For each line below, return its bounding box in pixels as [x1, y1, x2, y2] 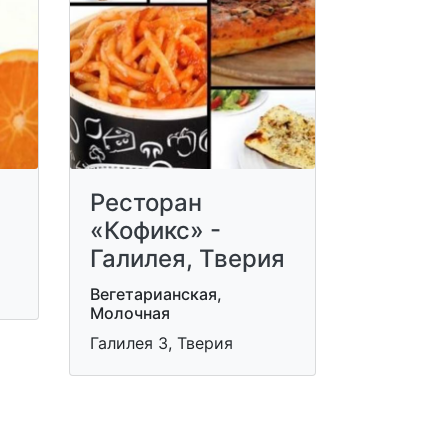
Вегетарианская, [89, 283, 222, 304]
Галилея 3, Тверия [89, 332, 233, 353]
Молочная [89, 302, 170, 323]
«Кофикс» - [89, 215, 221, 245]
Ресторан [89, 187, 202, 217]
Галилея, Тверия [89, 243, 285, 273]
